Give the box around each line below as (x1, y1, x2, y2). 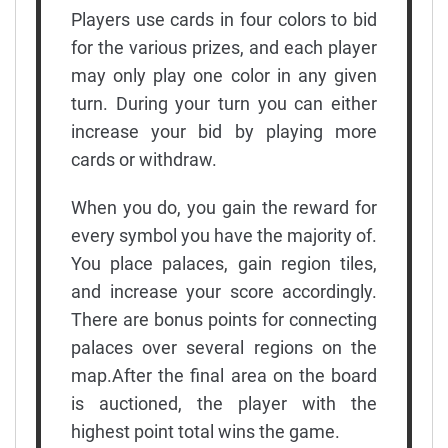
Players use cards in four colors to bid (71, 8, 377, 30)
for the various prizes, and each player (71, 36, 377, 58)
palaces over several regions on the (71, 336, 377, 358)
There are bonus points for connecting (71, 308, 377, 330)
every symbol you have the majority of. (71, 224, 377, 246)
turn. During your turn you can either (71, 92, 377, 114)
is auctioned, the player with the (71, 392, 377, 414)
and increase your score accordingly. (71, 280, 377, 302)
